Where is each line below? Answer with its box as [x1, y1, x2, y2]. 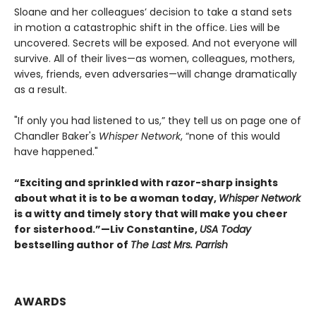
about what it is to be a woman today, [14, 191, 219, 206]
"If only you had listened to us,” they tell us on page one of [14, 114, 301, 128]
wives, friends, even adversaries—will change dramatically [14, 67, 297, 82]
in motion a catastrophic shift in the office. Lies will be [14, 20, 280, 35]
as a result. [14, 83, 67, 97]
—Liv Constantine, [101, 222, 200, 237]
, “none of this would [181, 129, 280, 144]
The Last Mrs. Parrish [130, 238, 228, 253]
